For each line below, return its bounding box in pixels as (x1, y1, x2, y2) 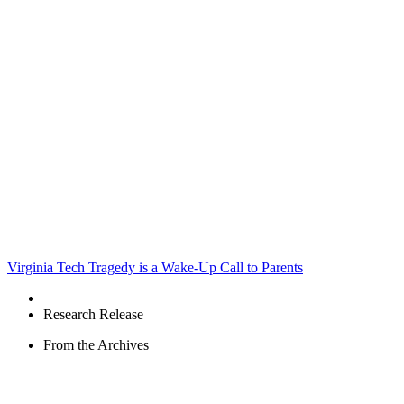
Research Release (43, 307, 143, 323)
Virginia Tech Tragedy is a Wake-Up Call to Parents (7, 260, 303, 276)
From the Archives (43, 337, 149, 353)
